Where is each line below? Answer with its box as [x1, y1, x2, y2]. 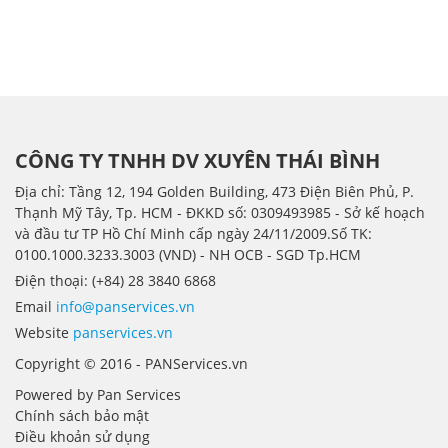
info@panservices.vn [56, 296, 195, 316]
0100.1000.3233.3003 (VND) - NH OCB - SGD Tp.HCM [15, 244, 361, 264]
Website [15, 322, 73, 342]
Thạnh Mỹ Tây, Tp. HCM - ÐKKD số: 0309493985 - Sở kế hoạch [15, 202, 425, 222]
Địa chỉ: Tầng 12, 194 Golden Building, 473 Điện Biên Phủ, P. [15, 181, 414, 201]
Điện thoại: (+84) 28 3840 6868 [15, 270, 216, 290]
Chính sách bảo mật [15, 405, 149, 425]
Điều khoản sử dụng [15, 426, 150, 446]
